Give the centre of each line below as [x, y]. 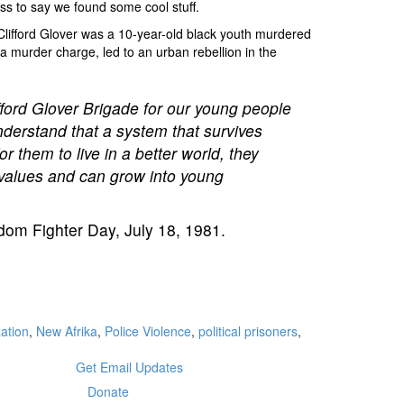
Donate [108, 392]
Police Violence [148, 331]
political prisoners [248, 331]
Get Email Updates [129, 367]
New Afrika [67, 331]
